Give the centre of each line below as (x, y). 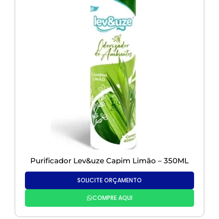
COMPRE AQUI (112, 198)
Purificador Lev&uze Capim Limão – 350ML (109, 161)
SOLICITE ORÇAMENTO (109, 180)
